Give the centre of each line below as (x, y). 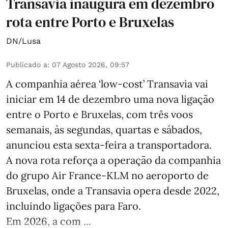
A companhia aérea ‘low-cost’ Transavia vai (107, 83)
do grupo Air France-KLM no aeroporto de (107, 175)
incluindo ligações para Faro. (74, 206)
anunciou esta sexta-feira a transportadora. (109, 145)
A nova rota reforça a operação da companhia (113, 160)
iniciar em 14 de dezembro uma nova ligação (110, 99)
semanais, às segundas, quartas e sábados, (104, 129)
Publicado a (27, 64)
